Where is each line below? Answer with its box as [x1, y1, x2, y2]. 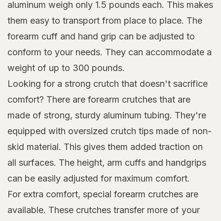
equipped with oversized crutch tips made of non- [7, 125, 212, 136]
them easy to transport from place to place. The [7, 15, 202, 26]
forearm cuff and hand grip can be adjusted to [7, 31, 195, 41]
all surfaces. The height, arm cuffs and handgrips [7, 157, 206, 168]
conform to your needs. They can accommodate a [7, 46, 212, 57]
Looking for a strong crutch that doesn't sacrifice [7, 78, 208, 89]
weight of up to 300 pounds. [7, 62, 125, 73]
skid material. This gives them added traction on [7, 141, 203, 152]
